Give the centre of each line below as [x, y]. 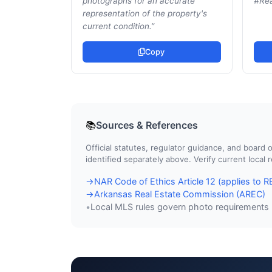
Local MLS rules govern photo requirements [180, 206]
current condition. [117, 26]
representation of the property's [145, 13]
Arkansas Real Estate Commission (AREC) [180, 194]
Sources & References [147, 125]
